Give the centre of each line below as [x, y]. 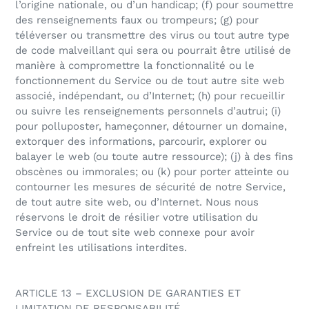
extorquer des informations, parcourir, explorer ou [141, 142]
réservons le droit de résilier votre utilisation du [137, 218]
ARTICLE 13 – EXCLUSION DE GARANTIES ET [128, 293]
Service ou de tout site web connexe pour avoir [135, 233]
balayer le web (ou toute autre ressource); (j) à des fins [154, 157]
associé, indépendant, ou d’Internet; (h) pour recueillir [150, 96]
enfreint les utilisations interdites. [101, 248]
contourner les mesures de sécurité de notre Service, [150, 187]
